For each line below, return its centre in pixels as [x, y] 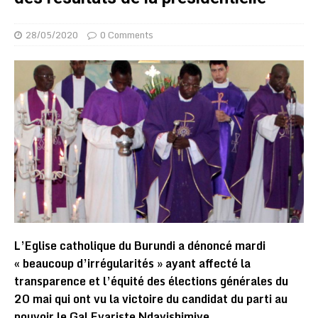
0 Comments [127, 35]
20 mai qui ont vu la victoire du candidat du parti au [151, 299]
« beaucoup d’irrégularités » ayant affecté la [132, 264]
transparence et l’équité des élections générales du [151, 281]
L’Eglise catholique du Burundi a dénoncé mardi [140, 246]
